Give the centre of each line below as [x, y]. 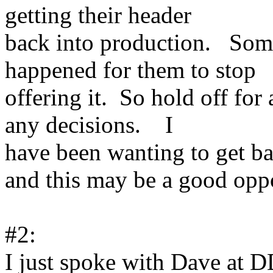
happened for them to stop [130, 69]
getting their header [98, 15]
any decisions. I [89, 124]
